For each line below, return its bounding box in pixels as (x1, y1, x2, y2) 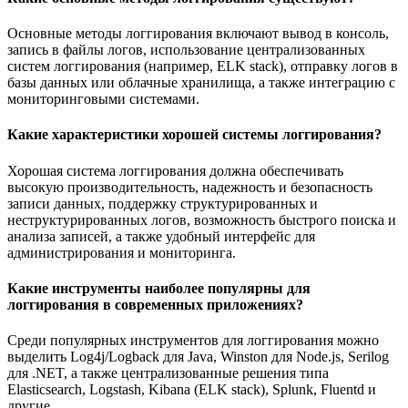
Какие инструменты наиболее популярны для (7, 280, 311, 296)
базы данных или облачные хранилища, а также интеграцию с (7, 74, 395, 90)
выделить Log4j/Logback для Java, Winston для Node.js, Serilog (7, 349, 389, 365)
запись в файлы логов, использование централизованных (7, 41, 365, 57)
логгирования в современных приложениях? (7, 296, 303, 312)
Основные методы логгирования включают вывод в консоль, (7, 25, 389, 41)
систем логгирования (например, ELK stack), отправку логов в (7, 57, 398, 74)
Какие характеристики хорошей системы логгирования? (7, 127, 382, 143)
